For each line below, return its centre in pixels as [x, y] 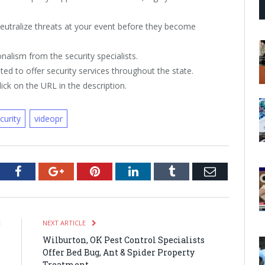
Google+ [84, 171]
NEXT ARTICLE [65, 223]
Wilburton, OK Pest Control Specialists [124, 240]
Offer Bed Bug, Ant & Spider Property [119, 253]
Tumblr [192, 171]
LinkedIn [159, 171]
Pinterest [120, 171]
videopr [48, 119]
